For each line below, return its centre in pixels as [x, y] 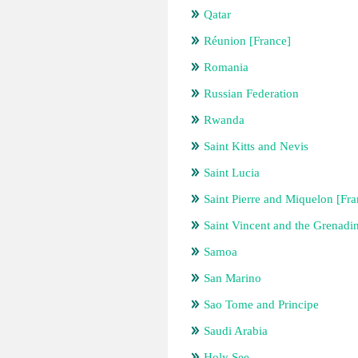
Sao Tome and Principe [261, 304]
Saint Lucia [232, 173]
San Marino [233, 278]
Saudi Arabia [236, 331]
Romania [226, 67]
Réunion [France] [247, 41]
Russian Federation [251, 93]
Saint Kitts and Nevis [256, 146]
